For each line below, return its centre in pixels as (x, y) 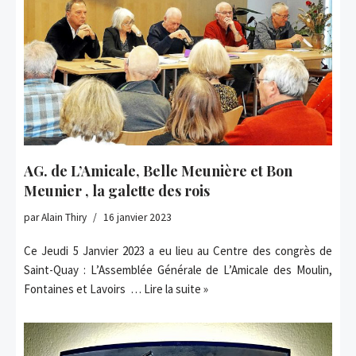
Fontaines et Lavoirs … (84, 288)
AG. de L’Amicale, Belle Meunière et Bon (158, 170)
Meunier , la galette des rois (117, 190)
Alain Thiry (64, 217)
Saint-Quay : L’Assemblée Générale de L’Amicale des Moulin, (178, 269)
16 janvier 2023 (137, 217)
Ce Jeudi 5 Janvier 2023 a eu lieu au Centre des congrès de (178, 250)
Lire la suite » (176, 288)
